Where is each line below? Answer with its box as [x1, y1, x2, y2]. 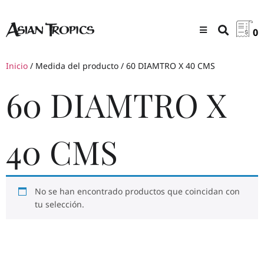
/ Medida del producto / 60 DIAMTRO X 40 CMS [28, 60, 215, 71]
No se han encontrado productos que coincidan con [35, 186, 240, 197]
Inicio [6, 60, 28, 71]
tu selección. [35, 199, 84, 210]
